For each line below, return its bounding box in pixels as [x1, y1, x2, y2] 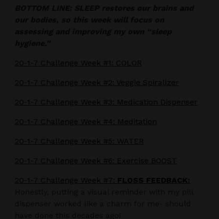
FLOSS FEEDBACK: [117, 175, 190, 185]
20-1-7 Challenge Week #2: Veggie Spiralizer [15, 77, 179, 87]
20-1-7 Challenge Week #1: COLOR [15, 58, 142, 67]
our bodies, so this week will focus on [15, 15, 164, 24]
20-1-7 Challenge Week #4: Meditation [15, 116, 157, 126]
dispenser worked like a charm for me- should [15, 198, 191, 208]
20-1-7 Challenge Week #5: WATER [15, 136, 144, 146]
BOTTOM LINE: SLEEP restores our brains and [15, 3, 194, 13]
